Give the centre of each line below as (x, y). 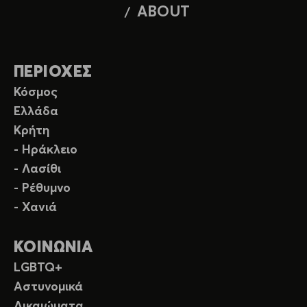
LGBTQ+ (38, 268)
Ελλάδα (36, 112)
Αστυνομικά (48, 287)
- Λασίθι (37, 170)
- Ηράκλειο (46, 150)
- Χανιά (35, 208)
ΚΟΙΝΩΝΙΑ (53, 248)
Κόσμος (36, 93)
